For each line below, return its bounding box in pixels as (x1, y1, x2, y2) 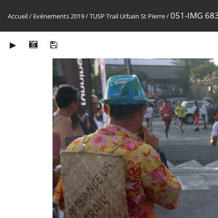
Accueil (8, 12, 28, 20)
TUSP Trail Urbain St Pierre (90, 12, 165, 20)
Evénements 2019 (33, 12, 84, 20)
